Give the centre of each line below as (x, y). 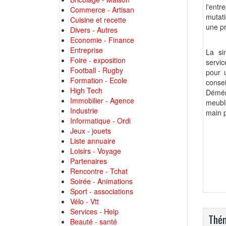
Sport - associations (102, 191)
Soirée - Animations (101, 181)
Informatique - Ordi (100, 121)
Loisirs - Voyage (96, 151)
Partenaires (89, 161)
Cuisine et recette (98, 20)
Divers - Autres (94, 30)
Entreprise (87, 50)
